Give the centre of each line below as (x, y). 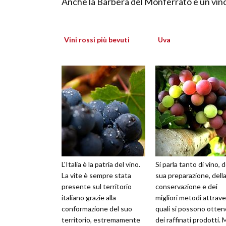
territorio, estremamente (101, 220)
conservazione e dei (186, 187)
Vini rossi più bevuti (97, 40)
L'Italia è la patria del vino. (101, 164)
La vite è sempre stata (96, 176)
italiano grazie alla (89, 198)
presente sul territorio (97, 187)
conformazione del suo (97, 209)
